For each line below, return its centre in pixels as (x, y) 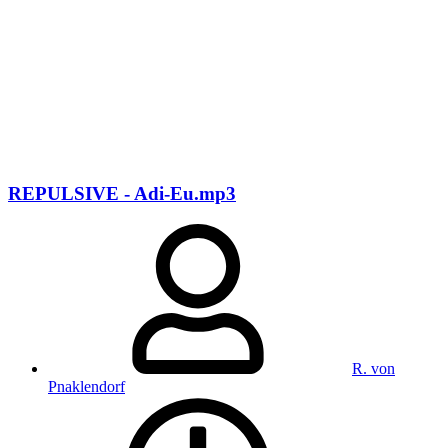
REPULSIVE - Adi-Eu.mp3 (122, 193)
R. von (373, 368)
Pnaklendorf (86, 386)
